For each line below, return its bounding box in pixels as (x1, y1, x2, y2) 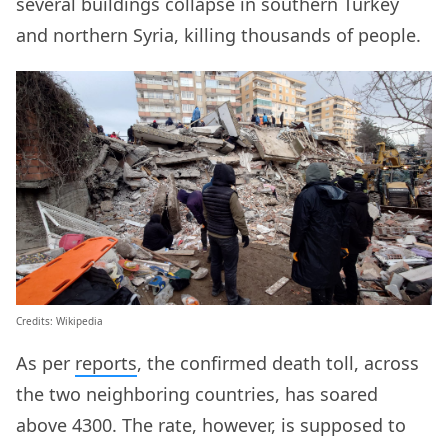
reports (75, 351, 137, 376)
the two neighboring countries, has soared (16, 382, 378, 407)
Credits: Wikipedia (16, 314, 103, 329)
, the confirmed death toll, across (137, 351, 419, 376)
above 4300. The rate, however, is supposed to (16, 413, 406, 438)
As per (16, 351, 75, 376)
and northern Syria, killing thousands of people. (16, 23, 421, 48)
